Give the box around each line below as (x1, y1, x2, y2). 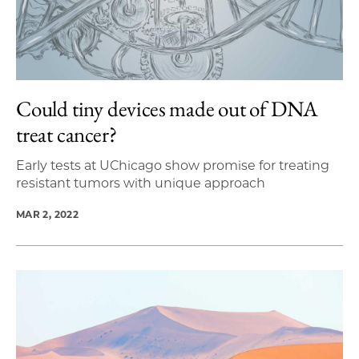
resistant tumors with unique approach (16, 175, 265, 191)
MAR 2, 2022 (16, 208, 79, 220)
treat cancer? (16, 119, 117, 148)
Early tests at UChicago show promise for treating (16, 157, 329, 173)
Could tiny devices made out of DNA (16, 94, 319, 123)
